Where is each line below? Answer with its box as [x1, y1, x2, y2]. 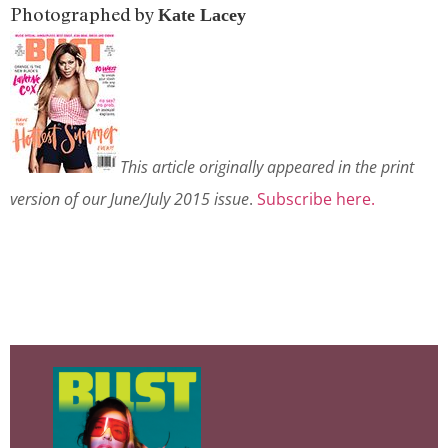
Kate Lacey [158, 5, 246, 25]
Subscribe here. [257, 188, 375, 210]
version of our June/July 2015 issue [10, 188, 249, 210]
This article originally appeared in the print [120, 156, 414, 178]
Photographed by [10, 3, 158, 25]
